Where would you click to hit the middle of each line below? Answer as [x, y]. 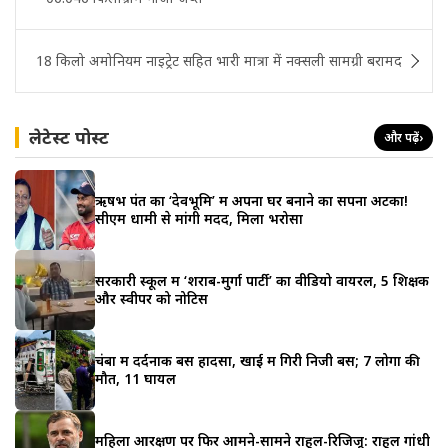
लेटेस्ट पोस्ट [69, 136]
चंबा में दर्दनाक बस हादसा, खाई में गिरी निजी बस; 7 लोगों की [257, 360]
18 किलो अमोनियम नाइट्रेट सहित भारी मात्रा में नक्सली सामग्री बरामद [219, 60]
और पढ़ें [401, 137]
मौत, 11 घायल [135, 378]
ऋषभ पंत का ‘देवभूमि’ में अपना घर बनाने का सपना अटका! [251, 200]
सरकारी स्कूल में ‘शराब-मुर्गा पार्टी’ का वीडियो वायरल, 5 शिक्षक [262, 280]
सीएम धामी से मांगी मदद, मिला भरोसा [199, 218]
